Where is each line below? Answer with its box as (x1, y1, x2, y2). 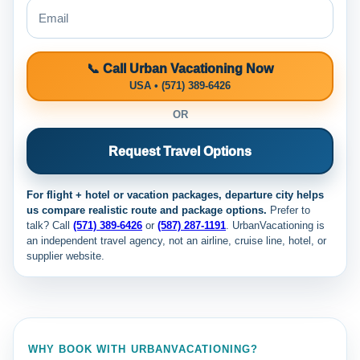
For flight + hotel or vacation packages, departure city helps (27, 189, 324, 202)
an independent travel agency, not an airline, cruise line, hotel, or (27, 235, 326, 247)
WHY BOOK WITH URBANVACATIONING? (28, 343, 259, 356)
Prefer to (267, 204, 310, 217)
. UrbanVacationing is (226, 219, 325, 232)
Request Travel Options (108, 144, 252, 158)
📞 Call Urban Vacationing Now (87, 62, 273, 76)
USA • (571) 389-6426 (129, 80, 231, 92)
